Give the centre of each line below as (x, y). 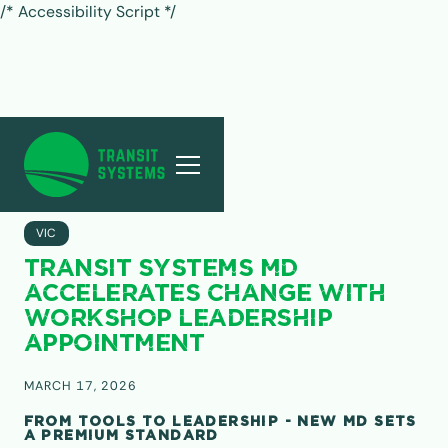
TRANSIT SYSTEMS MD (160, 270)
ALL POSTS (80, 175)
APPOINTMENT (114, 345)
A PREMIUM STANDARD (121, 435)
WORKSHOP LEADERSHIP (178, 320)
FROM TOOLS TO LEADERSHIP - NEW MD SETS (220, 421)
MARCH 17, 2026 (80, 386)
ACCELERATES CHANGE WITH (204, 295)
